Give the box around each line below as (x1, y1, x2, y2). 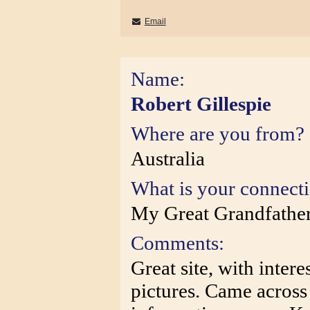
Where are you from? (131, 122, 304, 145)
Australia (131, 147, 205, 170)
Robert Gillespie (131, 93, 271, 115)
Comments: (131, 232, 224, 254)
